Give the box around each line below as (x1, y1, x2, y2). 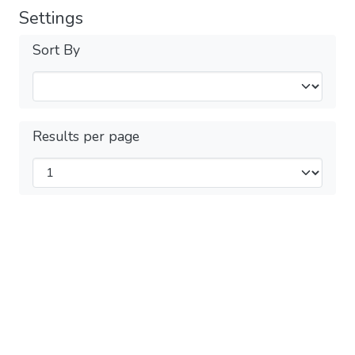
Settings (19, 6, 83, 30)
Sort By (32, 40, 80, 59)
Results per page (32, 127, 139, 146)
